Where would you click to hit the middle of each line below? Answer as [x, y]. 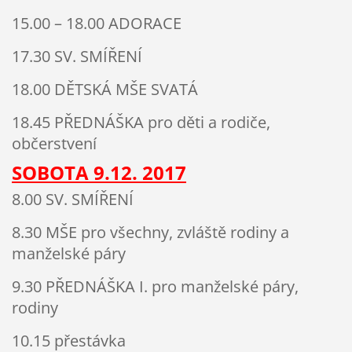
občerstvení [54, 143]
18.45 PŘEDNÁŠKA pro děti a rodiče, [141, 122]
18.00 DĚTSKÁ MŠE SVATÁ [104, 89]
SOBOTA [52, 172]
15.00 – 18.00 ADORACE [96, 23]
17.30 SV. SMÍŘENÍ [77, 56]
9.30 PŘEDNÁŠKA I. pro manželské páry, [155, 287]
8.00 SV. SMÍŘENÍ [72, 200]
